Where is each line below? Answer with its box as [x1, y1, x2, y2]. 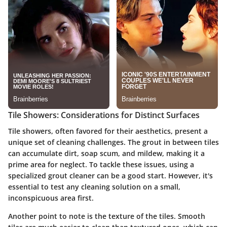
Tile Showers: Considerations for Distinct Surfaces [8, 109, 200, 121]
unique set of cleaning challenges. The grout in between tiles [8, 137, 219, 147]
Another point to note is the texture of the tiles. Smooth [8, 211, 205, 221]
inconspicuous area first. [8, 193, 94, 203]
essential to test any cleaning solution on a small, [8, 182, 180, 192]
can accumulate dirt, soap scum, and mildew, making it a [8, 148, 205, 159]
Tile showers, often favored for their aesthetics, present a [8, 126, 208, 136]
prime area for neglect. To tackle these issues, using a [8, 160, 194, 170]
